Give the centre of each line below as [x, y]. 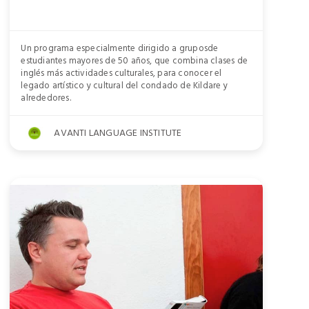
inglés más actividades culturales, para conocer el [121, 73]
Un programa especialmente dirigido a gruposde [120, 48]
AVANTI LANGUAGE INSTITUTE [118, 133]
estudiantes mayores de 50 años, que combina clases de [134, 61]
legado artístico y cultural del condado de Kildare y [124, 86]
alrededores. [46, 98]
